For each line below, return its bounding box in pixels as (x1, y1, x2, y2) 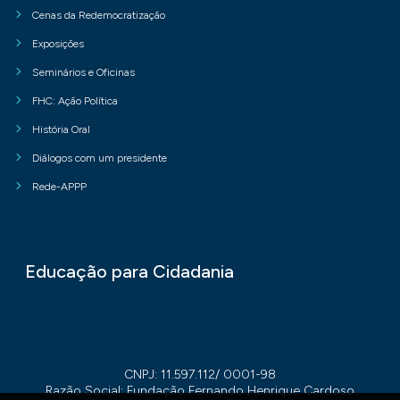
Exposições (32, 37, 84, 51)
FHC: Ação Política (32, 95, 118, 108)
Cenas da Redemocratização (32, 9, 165, 22)
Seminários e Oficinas (32, 66, 135, 79)
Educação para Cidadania (25, 261, 234, 283)
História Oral (32, 123, 90, 137)
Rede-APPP (32, 180, 87, 194)
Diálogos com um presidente (32, 152, 167, 165)
